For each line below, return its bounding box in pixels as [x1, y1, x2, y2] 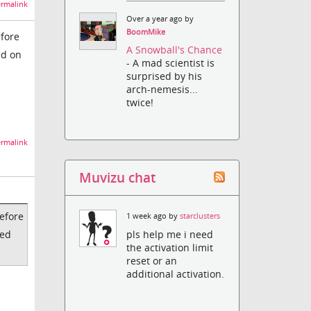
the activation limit [126, 240, 214, 254]
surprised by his [126, 69, 203, 83]
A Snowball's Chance [126, 43, 223, 57]
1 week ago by [126, 211, 180, 221]
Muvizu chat [79, 169, 156, 187]
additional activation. [126, 267, 225, 280]
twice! [126, 96, 154, 110]
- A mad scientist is [126, 56, 215, 70]
